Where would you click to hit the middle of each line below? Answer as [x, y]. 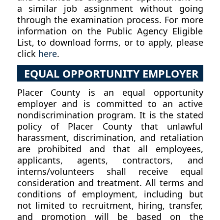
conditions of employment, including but [110, 194]
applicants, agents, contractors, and [110, 160]
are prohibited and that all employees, [110, 149]
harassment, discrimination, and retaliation [110, 137]
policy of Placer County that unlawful [110, 126]
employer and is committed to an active [110, 103]
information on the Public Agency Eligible [110, 31]
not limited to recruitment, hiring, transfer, [110, 205]
